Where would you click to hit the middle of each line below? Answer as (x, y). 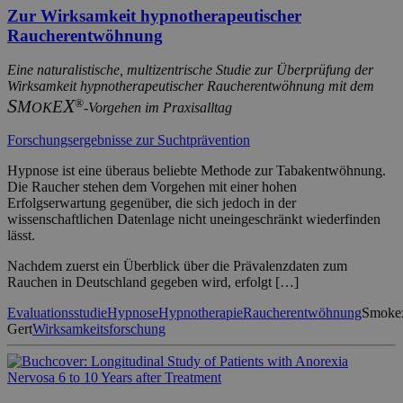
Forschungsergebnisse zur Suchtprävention (129, 140)
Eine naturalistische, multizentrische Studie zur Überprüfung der (190, 70)
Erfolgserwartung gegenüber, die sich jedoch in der (152, 203)
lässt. (21, 236)
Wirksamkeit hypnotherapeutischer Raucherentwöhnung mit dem (191, 86)
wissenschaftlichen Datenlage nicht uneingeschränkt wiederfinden (194, 219)
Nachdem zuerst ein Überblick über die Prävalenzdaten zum (177, 266)
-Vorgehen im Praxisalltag (158, 108)
